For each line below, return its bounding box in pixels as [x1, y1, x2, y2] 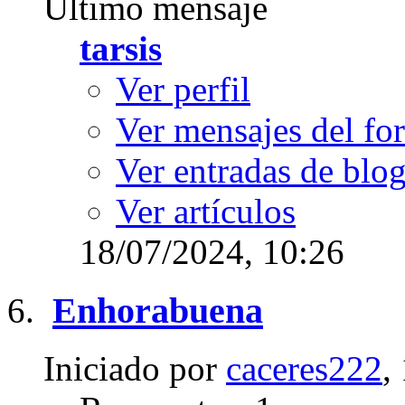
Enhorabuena [52, 289, 263, 331]
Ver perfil [116, 69, 250, 108]
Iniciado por [43, 349, 226, 389]
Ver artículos [116, 191, 296, 231]
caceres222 [226, 349, 382, 389]
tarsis [80, 28, 162, 68]
